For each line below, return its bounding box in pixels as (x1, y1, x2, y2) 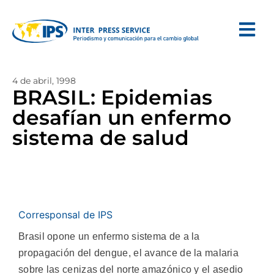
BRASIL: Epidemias (12, 85, 212, 109)
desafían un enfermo (12, 105, 231, 130)
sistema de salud (12, 125, 189, 150)
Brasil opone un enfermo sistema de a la (18, 231, 200, 242)
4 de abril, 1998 (12, 75, 76, 86)
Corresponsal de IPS (18, 209, 113, 221)
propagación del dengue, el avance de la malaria (18, 248, 239, 258)
